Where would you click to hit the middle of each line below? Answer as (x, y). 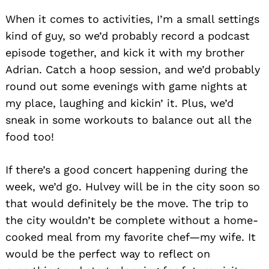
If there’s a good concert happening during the (127, 169)
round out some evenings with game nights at (126, 86)
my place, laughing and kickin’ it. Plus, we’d (119, 103)
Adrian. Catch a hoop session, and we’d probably (133, 69)
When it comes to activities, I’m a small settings (132, 19)
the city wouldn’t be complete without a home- (132, 220)
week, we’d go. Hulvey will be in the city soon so (133, 186)
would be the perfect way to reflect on (108, 253)
